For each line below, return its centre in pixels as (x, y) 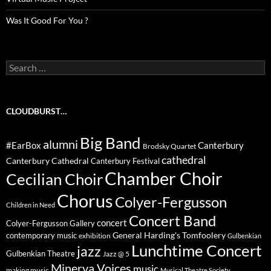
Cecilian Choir (54, 179)
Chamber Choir (164, 178)
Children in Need (31, 204)
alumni (60, 144)
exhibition (95, 235)
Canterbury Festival (125, 161)
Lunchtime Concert (197, 250)
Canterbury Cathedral (47, 160)
